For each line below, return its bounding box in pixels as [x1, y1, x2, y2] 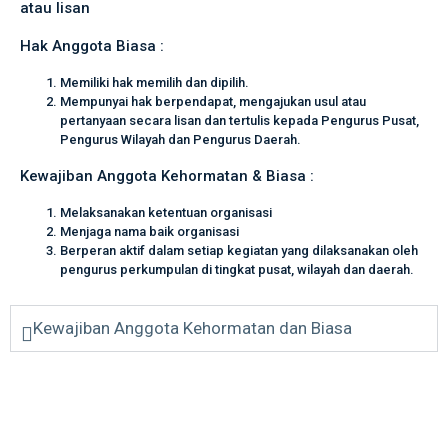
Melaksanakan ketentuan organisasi [60, 205, 272, 220]
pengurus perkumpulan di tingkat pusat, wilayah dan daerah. [60, 262, 417, 277]
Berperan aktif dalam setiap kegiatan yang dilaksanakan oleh [60, 243, 418, 258]
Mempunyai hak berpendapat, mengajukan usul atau [60, 94, 366, 109]
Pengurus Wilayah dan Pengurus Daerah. [60, 132, 301, 147]
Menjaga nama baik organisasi [60, 224, 239, 239]
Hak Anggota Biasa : [20, 37, 164, 55]
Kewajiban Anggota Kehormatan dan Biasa [33, 318, 352, 338]
